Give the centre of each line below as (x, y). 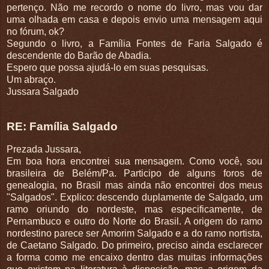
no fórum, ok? (35, 32)
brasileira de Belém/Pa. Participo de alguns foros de (134, 173)
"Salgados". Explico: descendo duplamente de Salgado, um (134, 197)
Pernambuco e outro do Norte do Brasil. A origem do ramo (134, 221)
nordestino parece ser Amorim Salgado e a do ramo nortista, (134, 233)
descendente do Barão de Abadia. (79, 56)
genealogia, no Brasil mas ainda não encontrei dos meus (134, 185)
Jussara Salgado (43, 92)
